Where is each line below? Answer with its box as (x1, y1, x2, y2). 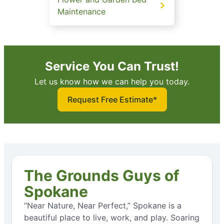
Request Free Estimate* (67, 94, 157, 104)
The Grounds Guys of (24, 166, 179, 184)
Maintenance (57, 6, 105, 16)
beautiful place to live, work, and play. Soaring (24, 212, 199, 222)
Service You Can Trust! (45, 58, 179, 73)
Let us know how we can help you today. (34, 76, 189, 86)
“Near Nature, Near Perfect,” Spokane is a (24, 200, 181, 210)
